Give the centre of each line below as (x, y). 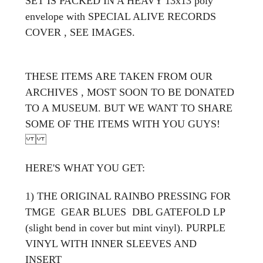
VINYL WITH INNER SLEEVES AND (111, 243)
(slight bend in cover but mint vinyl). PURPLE (125, 227)
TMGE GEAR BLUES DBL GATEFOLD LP (125, 212)
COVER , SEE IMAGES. (80, 32)
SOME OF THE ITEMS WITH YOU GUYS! (123, 124)
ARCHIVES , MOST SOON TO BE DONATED (130, 92)
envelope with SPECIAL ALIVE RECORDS (121, 16)
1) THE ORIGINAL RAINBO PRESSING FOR (128, 196)
